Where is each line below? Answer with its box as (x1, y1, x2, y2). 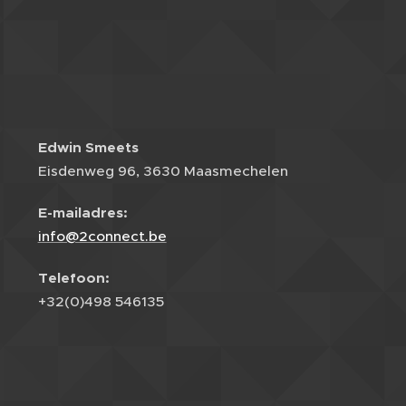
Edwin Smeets (37, 139, 139, 157)
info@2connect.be (37, 227, 167, 245)
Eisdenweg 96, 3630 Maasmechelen (37, 162, 288, 179)
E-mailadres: (37, 204, 128, 222)
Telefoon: (37, 269, 110, 287)
